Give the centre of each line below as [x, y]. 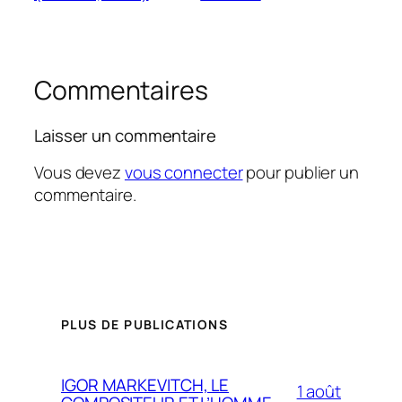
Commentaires [121, 91]
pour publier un [301, 172]
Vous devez [79, 172]
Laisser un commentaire [125, 135]
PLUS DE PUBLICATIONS [144, 324]
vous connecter [184, 172]
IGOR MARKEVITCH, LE [145, 385]
